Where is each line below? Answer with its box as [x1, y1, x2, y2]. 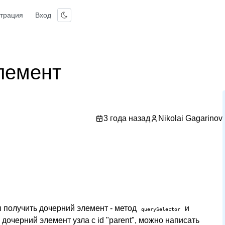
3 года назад [103, 114, 150, 123]
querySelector [141, 206, 180, 212]
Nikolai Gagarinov [158, 114, 222, 123]
